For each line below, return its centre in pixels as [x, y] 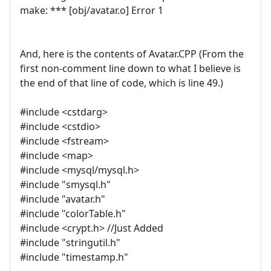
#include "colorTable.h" [73, 214]
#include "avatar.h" [63, 199]
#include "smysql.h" [65, 185]
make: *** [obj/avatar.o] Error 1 [92, 11]
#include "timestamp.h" [74, 257]
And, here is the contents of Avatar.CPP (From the [132, 54]
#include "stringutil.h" [70, 243]
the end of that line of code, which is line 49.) [122, 83]
